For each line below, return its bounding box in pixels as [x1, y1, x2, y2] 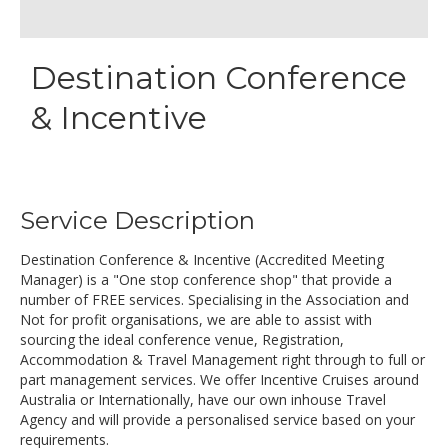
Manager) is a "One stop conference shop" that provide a [20, 270, 392, 289]
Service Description [20, 205, 255, 235]
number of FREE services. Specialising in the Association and [20, 290, 409, 309]
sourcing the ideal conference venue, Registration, [20, 330, 344, 349]
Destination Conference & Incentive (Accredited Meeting [20, 250, 384, 269]
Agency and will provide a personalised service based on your [20, 410, 415, 429]
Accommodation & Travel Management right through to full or [20, 350, 425, 369]
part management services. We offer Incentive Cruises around [20, 370, 419, 389]
